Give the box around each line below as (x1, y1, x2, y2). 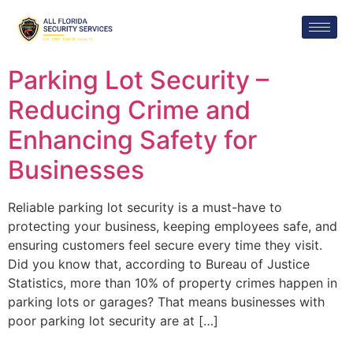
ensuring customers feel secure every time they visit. (8, 237, 322, 254)
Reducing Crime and (8, 95, 251, 126)
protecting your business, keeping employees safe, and (8, 218, 337, 235)
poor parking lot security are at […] (8, 313, 218, 329)
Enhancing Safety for (8, 124, 257, 156)
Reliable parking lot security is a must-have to (8, 199, 282, 216)
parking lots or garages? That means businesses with (8, 294, 325, 310)
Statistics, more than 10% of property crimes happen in (8, 275, 337, 292)
